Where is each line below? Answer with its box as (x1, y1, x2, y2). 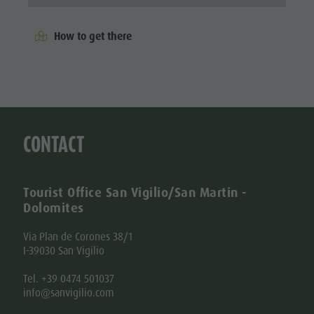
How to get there (54, 29, 132, 43)
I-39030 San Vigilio (23, 243, 105, 258)
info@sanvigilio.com (23, 285, 115, 300)
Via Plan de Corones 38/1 (23, 229, 133, 244)
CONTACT (23, 131, 85, 157)
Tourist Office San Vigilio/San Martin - (23, 184, 247, 201)
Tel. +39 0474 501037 (23, 271, 115, 286)
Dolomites (23, 199, 84, 217)
